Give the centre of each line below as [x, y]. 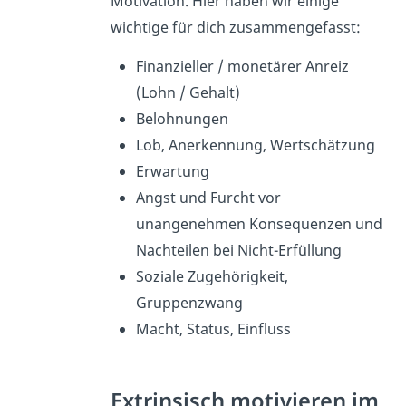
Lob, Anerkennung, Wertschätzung [255, 145]
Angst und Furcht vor [208, 198]
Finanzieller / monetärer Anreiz [242, 67]
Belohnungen [184, 119]
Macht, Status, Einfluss [213, 329]
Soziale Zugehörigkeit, [212, 277]
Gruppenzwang [191, 303]
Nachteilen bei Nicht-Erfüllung [240, 251]
